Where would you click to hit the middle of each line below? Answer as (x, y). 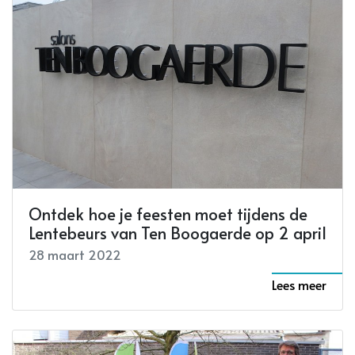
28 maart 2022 (75, 254)
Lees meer (299, 284)
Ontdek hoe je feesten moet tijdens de (168, 214)
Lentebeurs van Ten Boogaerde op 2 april (177, 233)
